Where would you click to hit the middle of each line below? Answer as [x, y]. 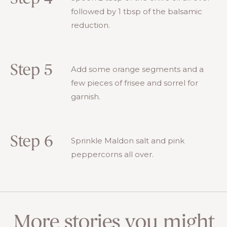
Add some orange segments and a [137, 69]
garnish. [86, 96]
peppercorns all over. [112, 154]
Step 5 [31, 71]
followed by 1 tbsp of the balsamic [137, 11]
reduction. [90, 25]
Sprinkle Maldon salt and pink [128, 140]
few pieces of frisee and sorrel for [135, 83]
